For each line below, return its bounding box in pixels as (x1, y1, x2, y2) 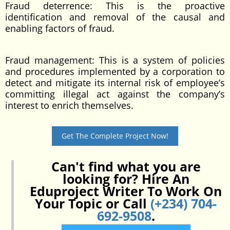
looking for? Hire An (62, 170, 189, 187)
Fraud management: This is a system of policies (5, 54, 225, 66)
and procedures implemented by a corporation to (5, 65, 225, 78)
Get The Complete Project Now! (62, 131, 168, 141)
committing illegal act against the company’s (5, 88, 225, 100)
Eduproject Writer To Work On (30, 182, 222, 200)
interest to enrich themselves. (5, 99, 133, 111)
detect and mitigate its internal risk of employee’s (5, 76, 225, 89)
